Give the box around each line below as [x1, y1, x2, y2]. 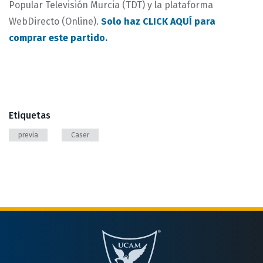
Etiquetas [9, 109, 50, 121]
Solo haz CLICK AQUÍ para [101, 15, 215, 27]
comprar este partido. [9, 32, 110, 43]
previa [18, 130, 38, 139]
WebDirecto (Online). [9, 15, 101, 27]
